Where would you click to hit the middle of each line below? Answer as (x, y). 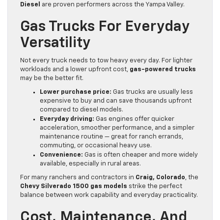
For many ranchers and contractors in (78, 178)
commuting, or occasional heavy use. (96, 146)
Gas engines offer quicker (134, 119)
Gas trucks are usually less (152, 92)
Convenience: (61, 155)
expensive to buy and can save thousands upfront (116, 101)
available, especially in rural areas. (90, 164)
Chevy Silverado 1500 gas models (74, 187)
